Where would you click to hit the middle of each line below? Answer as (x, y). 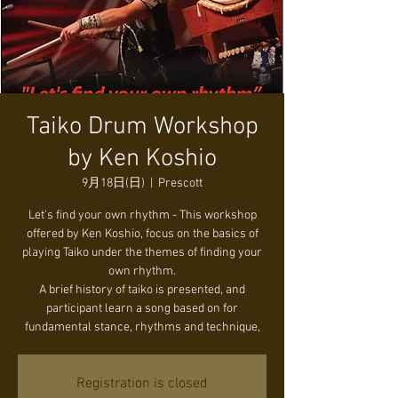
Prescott (180, 183)
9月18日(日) (113, 183)
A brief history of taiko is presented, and (142, 290)
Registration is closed (142, 384)
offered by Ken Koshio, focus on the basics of (142, 234)
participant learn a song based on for (142, 309)
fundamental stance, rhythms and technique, (142, 327)
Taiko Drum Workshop (142, 127)
